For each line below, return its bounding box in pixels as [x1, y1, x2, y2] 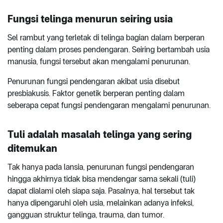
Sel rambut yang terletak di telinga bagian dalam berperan [7, 32, 205, 42]
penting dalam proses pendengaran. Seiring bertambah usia [7, 44, 210, 54]
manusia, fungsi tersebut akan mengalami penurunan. [7, 56, 190, 66]
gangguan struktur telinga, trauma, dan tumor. [7, 210, 164, 220]
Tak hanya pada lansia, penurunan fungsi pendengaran [7, 162, 194, 172]
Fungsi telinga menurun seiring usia [7, 12, 173, 25]
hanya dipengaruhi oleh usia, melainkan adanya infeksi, [7, 198, 194, 208]
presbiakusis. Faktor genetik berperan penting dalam [7, 88, 185, 98]
